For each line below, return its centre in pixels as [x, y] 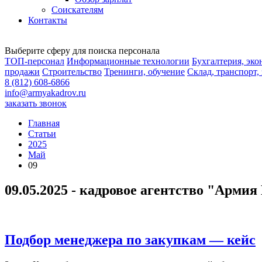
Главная [44, 123]
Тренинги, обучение [144, 72]
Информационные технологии [128, 61]
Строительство [72, 72]
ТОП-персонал [35, 61]
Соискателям [77, 10]
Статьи [42, 134]
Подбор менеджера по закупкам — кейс [130, 239]
